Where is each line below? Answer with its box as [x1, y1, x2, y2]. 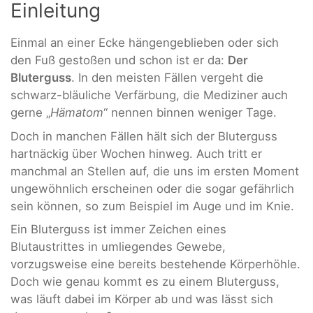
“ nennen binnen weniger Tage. [103, 105, 277, 120]
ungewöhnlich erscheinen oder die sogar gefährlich [10, 181, 294, 196]
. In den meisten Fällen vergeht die [71, 71, 263, 85]
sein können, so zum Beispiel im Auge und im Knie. [10, 198, 294, 213]
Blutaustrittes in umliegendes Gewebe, [10, 240, 226, 254]
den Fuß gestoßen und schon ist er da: [10, 53, 228, 68]
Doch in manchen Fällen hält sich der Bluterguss [10, 129, 277, 143]
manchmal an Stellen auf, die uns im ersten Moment [10, 163, 299, 178]
